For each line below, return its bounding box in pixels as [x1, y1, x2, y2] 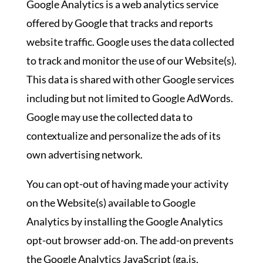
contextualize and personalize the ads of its [26, 129, 221, 142]
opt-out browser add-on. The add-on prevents [26, 234, 234, 247]
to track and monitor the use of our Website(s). [26, 54, 237, 67]
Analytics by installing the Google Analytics [26, 215, 223, 228]
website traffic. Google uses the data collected [26, 35, 234, 48]
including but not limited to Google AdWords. [26, 92, 233, 104]
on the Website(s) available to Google [26, 196, 195, 209]
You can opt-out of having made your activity [26, 177, 228, 190]
